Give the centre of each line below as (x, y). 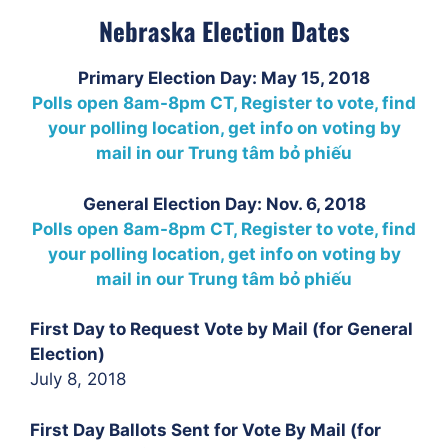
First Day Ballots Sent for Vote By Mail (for (205, 429)
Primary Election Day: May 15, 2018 (224, 78)
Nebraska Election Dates (224, 30)
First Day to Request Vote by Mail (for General (221, 329)
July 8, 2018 (78, 379)
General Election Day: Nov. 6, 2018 (224, 203)
